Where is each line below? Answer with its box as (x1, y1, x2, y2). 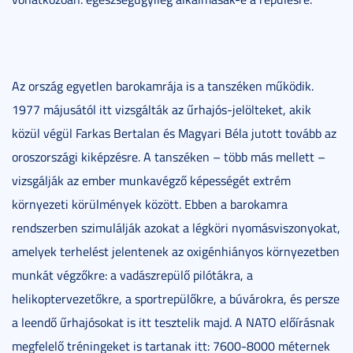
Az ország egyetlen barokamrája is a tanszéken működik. (12, 76, 314, 95)
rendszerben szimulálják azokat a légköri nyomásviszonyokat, (12, 218, 340, 236)
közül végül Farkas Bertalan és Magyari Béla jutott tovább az (12, 124, 336, 142)
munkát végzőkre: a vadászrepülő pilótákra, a (12, 266, 253, 284)
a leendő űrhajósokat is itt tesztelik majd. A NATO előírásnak (12, 313, 335, 331)
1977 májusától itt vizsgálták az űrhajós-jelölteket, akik (12, 100, 311, 118)
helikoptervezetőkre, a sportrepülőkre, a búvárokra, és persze (12, 289, 340, 307)
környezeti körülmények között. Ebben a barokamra (12, 195, 288, 213)
